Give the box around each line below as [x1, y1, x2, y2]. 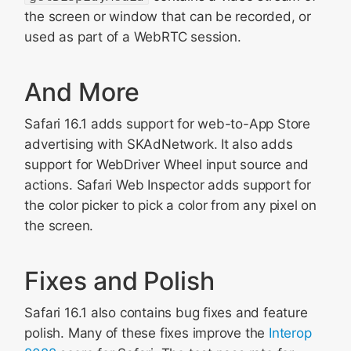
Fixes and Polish [24, 266, 215, 296]
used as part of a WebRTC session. [24, 29, 241, 45]
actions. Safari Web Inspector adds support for [24, 177, 311, 193]
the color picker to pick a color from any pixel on [24, 197, 317, 213]
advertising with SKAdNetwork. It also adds [24, 136, 293, 152]
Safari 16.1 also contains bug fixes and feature [24, 305, 308, 320]
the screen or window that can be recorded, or [24, 9, 311, 24]
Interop [269, 325, 312, 341]
